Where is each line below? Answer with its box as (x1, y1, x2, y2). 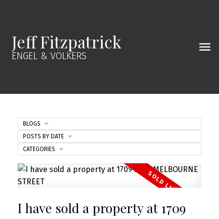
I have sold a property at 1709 (17, 199, 186, 217)
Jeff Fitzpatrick (12, 31, 121, 52)
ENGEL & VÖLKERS (12, 50, 87, 62)
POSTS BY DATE (22, 132, 64, 140)
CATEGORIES (22, 145, 55, 153)
